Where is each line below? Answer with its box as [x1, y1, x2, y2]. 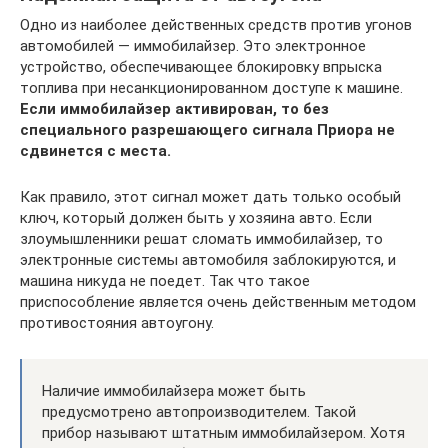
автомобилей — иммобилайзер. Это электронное [20, 37, 366, 55]
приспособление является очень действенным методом [20, 293, 416, 311]
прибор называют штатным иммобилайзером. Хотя [42, 424, 405, 442]
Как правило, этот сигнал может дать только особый [20, 188, 401, 206]
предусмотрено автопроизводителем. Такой [42, 403, 356, 421]
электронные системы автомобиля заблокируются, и [20, 251, 396, 269]
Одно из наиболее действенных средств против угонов [20, 16, 412, 34]
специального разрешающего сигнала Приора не [20, 121, 395, 139]
